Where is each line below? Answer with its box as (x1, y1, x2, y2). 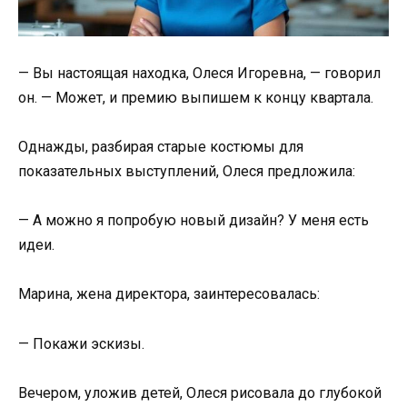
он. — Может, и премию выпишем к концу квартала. (18, 88, 373, 106)
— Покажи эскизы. (18, 334, 144, 352)
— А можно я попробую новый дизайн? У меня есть (18, 212, 369, 230)
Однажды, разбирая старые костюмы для (18, 138, 303, 156)
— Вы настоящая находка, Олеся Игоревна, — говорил (18, 64, 381, 82)
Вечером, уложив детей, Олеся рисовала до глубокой (18, 383, 382, 402)
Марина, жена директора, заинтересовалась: (18, 285, 320, 303)
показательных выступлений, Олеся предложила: (18, 163, 355, 181)
